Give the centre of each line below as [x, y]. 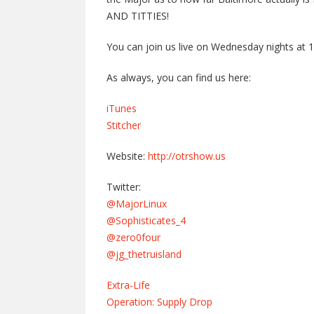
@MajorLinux [137, 204]
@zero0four [134, 237]
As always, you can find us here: [179, 77]
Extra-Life [128, 285]
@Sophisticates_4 [146, 220]
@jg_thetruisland [144, 254]
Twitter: [124, 187]
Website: [127, 156]
